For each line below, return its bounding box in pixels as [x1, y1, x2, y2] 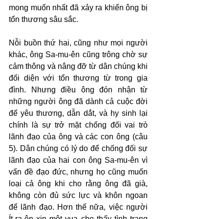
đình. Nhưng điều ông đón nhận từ [9, 86, 148, 94]
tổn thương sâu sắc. [9, 15, 78, 23]
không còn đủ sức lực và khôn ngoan [9, 191, 148, 199]
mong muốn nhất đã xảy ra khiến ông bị [9, 3, 148, 12]
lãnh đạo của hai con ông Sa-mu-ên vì [9, 156, 148, 164]
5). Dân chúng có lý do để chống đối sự [9, 144, 148, 153]
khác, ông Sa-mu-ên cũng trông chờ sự [9, 50, 148, 59]
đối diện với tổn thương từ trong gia [9, 74, 148, 82]
